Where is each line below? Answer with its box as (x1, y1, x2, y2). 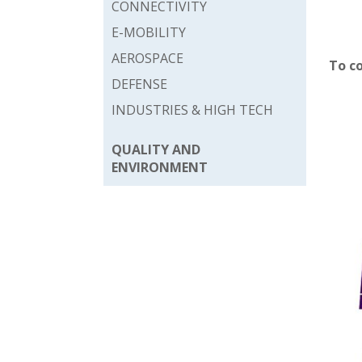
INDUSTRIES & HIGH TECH (112, 101, 273, 119)
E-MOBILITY (112, 23, 186, 41)
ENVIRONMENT (112, 158, 208, 176)
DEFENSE (112, 75, 167, 93)
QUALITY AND (112, 141, 200, 158)
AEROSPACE (112, 49, 183, 67)
